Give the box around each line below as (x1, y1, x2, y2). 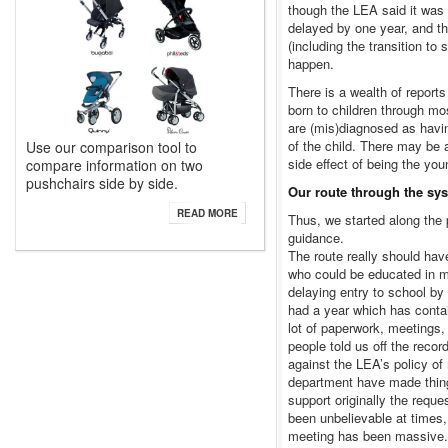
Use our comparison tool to (26, 137, 197, 157)
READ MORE (177, 206, 238, 220)
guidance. (288, 228, 344, 247)
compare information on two (26, 155, 203, 175)
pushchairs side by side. (26, 173, 178, 193)
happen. (288, 54, 334, 73)
